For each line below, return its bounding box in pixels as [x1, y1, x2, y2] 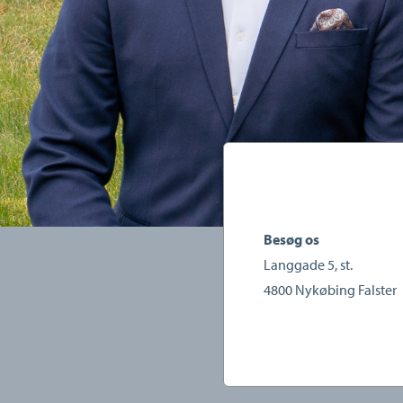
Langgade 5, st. [264, 255, 353, 273]
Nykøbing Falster [295, 281, 397, 299]
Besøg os [264, 230, 319, 248]
